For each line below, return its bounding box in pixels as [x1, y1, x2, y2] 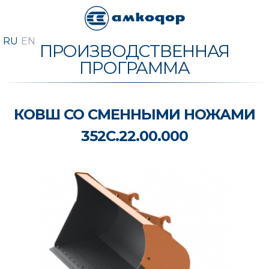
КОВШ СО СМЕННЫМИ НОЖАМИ [13, 105, 256, 123]
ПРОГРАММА [79, 57, 190, 78]
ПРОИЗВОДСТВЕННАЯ [39, 40, 230, 61]
